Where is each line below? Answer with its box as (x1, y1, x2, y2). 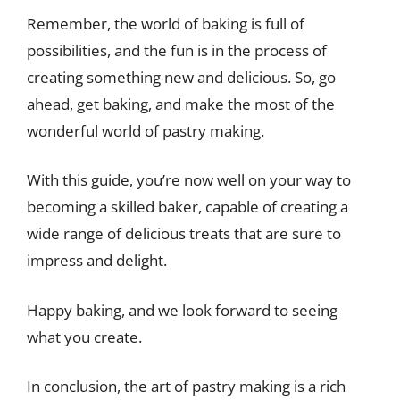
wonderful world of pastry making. (27, 120, 264, 141)
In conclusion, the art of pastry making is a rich (27, 376, 346, 396)
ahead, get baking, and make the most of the (27, 93, 335, 114)
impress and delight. (27, 250, 167, 271)
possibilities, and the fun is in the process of (27, 39, 327, 61)
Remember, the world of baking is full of (27, 12, 304, 34)
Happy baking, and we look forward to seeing (27, 299, 337, 321)
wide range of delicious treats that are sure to (27, 223, 341, 244)
